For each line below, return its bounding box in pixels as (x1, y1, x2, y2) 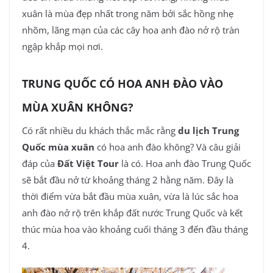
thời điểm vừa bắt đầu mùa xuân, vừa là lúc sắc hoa (22, 190, 238, 202)
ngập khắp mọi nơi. (22, 40, 103, 53)
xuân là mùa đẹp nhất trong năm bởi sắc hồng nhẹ (22, 7, 233, 20)
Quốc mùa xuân (22, 140, 94, 153)
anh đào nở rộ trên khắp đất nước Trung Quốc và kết (22, 206, 243, 219)
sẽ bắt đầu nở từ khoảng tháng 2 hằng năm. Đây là (22, 173, 233, 186)
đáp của (22, 157, 55, 169)
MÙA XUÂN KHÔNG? (22, 99, 133, 115)
